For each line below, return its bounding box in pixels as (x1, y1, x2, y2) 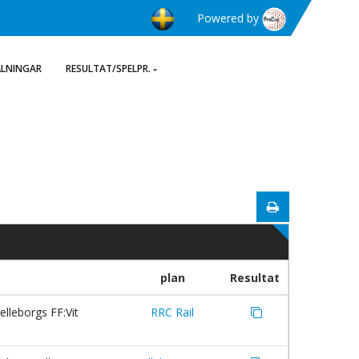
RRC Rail (151, 305, 194, 320)
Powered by (197, 10, 262, 26)
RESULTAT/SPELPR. (66, 62, 151, 75)
